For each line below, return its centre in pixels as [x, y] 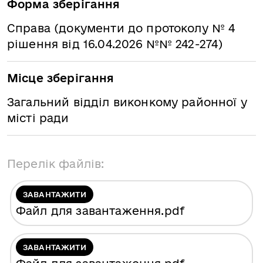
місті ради [38, 118]
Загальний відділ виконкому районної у [127, 102]
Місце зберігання [61, 78]
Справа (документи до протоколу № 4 [121, 28]
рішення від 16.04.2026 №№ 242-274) [115, 44]
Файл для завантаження [89, 211]
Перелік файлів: [56, 164]
